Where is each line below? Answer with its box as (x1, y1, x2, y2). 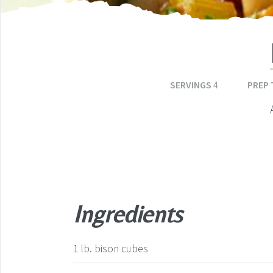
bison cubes (94, 241, 148, 257)
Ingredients (73, 200, 182, 228)
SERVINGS (169, 79, 213, 92)
